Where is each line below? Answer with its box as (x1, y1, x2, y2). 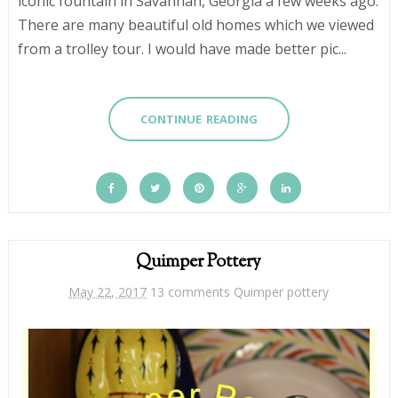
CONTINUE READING (139, 110, 259, 127)
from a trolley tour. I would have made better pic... (17, 38, 346, 59)
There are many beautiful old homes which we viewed (17, 14, 374, 35)
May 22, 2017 (68, 283, 147, 300)
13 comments (150, 283, 235, 300)
